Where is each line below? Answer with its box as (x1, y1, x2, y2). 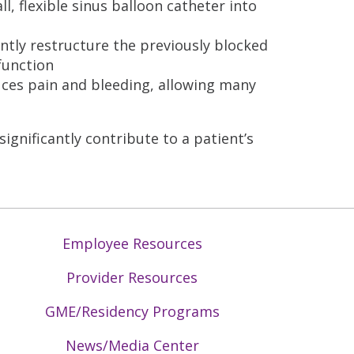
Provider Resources (66, 267, 198, 287)
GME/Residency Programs (44, 301, 220, 321)
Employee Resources (62, 233, 202, 253)
